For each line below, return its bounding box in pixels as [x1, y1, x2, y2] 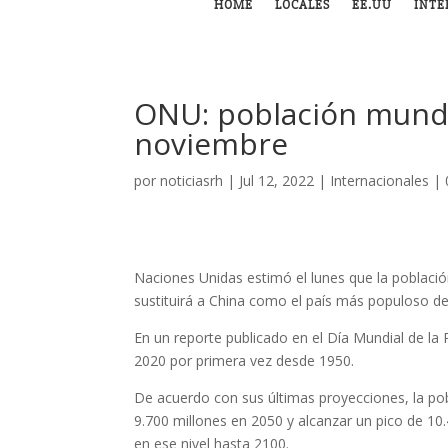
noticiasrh [160, 171, 224, 190]
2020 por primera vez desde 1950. [134, 351, 355, 370]
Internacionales [330, 171, 430, 190]
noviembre [134, 123, 289, 164]
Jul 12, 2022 [239, 171, 315, 190]
